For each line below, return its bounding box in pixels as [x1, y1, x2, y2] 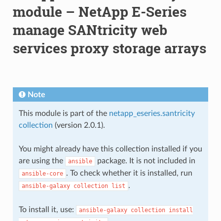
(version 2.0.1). [52, 121, 105, 129]
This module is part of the [18, 109, 109, 117]
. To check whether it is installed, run [66, 169, 192, 177]
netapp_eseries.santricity [109, 109, 195, 117]
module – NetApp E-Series [12, 2, 186, 21]
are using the [18, 156, 65, 165]
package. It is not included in [95, 156, 195, 165]
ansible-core [21, 170, 63, 177]
